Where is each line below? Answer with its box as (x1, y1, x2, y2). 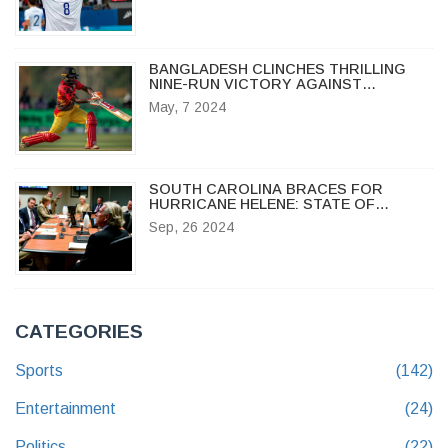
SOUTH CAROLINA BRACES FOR (148, 180, 383, 197)
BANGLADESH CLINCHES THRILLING (148, 61, 406, 78)
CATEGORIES (15, 320, 143, 342)
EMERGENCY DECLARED (148, 210, 324, 227)
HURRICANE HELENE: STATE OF (148, 195, 375, 212)
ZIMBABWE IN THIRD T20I (148, 91, 329, 108)
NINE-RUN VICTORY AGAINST (148, 76, 362, 93)
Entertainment (15, 399, 116, 417)
